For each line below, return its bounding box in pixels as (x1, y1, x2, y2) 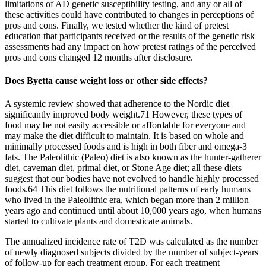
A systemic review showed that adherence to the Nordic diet (5, 99, 229, 109)
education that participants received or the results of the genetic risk (5, 30, 255, 41)
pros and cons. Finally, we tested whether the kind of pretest (5, 20, 229, 30)
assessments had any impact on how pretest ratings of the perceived (5, 41, 256, 52)
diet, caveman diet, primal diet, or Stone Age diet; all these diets (5, 163, 242, 173)
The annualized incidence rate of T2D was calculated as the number (5, 236, 258, 247)
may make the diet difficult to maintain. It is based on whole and (5, 131, 244, 141)
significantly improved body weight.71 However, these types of (5, 109, 242, 120)
